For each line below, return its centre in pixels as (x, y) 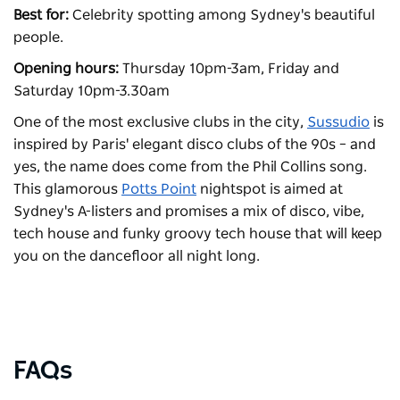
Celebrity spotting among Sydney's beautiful (224, 16)
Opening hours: (66, 69)
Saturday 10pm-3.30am (92, 92)
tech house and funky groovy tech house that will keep (198, 234)
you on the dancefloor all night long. (137, 257)
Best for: (41, 16)
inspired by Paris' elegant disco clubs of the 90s (176, 145)
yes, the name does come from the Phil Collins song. (190, 167)
